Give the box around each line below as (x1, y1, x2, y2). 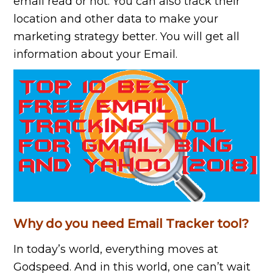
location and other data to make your (13, 12, 219, 26)
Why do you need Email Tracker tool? (13, 216, 249, 232)
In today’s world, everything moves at (13, 243, 219, 257)
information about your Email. (13, 48, 178, 61)
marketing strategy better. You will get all (13, 30, 240, 43)
